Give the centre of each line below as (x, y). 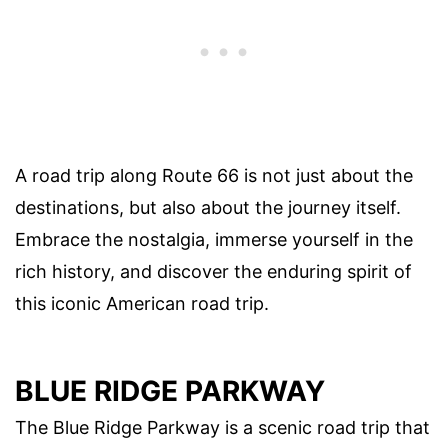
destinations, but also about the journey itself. (208, 207)
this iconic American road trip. (142, 303)
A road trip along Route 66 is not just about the (214, 175)
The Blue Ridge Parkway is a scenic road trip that (222, 427)
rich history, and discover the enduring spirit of (213, 271)
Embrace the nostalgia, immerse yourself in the (214, 239)
